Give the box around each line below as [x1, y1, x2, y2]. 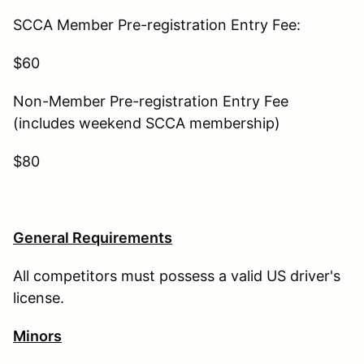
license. [13, 288, 68, 306]
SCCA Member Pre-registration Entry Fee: [13, 15, 301, 33]
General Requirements [13, 228, 172, 246]
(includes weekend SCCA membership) [13, 114, 280, 132]
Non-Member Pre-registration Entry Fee [13, 92, 288, 110]
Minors [13, 327, 62, 344]
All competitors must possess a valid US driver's [13, 266, 340, 284]
